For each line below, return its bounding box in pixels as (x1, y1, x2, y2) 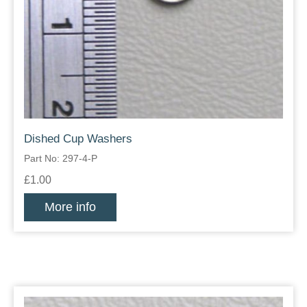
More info (45, 200, 96, 214)
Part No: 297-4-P (24, 153, 97, 164)
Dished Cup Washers (24, 132, 132, 146)
